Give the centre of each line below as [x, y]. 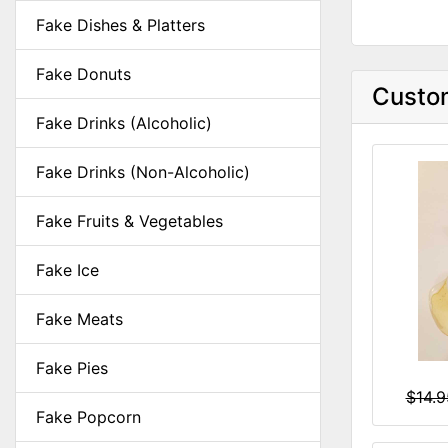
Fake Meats [79, 319]
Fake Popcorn [88, 417]
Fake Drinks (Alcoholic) [124, 123]
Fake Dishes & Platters [120, 25]
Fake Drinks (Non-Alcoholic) [143, 172]
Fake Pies [72, 368]
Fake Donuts [83, 74]
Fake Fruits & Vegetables [129, 221]
